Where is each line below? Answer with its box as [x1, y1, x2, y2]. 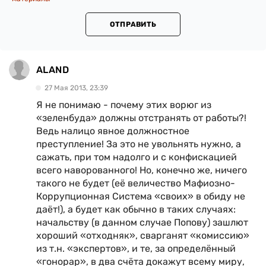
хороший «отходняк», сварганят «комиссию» [36, 230, 249, 241]
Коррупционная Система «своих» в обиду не [36, 191, 245, 202]
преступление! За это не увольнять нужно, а [36, 138, 241, 150]
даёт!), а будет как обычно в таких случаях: [36, 204, 236, 215]
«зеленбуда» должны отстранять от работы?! [36, 112, 246, 123]
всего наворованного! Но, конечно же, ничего [36, 164, 247, 176]
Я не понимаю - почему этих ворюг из [36, 99, 211, 110]
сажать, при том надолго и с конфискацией [36, 151, 237, 163]
